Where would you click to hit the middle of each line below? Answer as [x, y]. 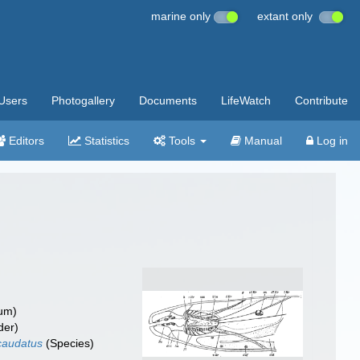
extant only [288, 16]
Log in [331, 141]
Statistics [105, 141]
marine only [182, 16]
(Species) [69, 343]
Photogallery [83, 100]
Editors [25, 141]
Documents [168, 100]
